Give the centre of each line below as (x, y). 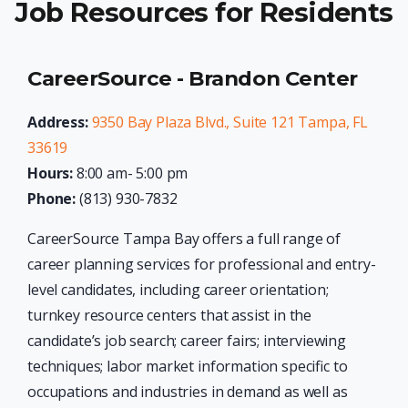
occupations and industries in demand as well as (188, 392)
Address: (58, 122)
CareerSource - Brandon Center (193, 79)
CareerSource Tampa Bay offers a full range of (184, 239)
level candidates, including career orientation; (178, 290)
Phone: (52, 199)
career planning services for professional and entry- (202, 265)
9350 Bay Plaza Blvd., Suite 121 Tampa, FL (230, 122)
